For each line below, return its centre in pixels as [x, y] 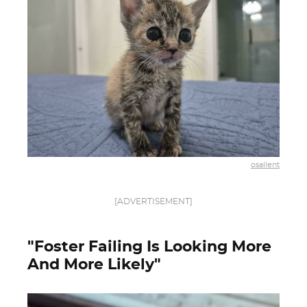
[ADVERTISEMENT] [153, 201]
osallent [265, 165]
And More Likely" [94, 265]
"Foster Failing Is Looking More [149, 247]
